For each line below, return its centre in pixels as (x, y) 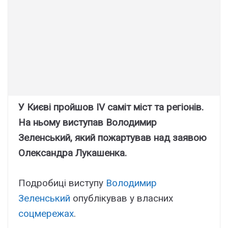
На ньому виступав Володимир (88, 123)
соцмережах (46, 213)
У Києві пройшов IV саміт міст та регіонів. (111, 107)
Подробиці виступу (62, 183)
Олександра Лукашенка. (73, 153)
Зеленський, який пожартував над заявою (112, 138)
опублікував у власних (122, 198)
